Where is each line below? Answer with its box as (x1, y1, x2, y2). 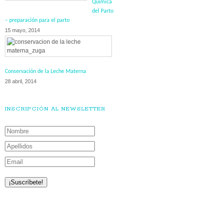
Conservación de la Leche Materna (5, 68, 86, 74)
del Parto (92, 8, 113, 14)
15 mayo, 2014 (5, 27, 40, 33)
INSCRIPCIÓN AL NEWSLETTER (5, 105, 106, 113)
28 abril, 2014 (5, 78, 36, 84)
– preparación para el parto (5, 17, 70, 23)
